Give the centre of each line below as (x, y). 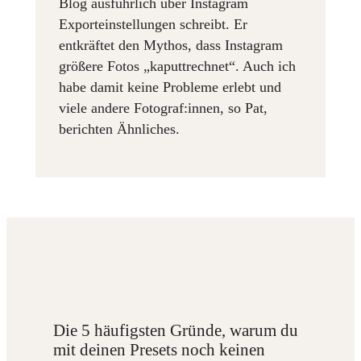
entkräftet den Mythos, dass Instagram (171, 45)
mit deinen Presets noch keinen (160, 349)
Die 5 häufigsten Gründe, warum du (176, 330)
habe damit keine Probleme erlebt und (170, 87)
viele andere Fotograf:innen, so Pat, (164, 108)
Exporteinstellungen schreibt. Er (154, 24)
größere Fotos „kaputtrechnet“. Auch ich (178, 66)
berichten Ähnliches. (120, 129)
